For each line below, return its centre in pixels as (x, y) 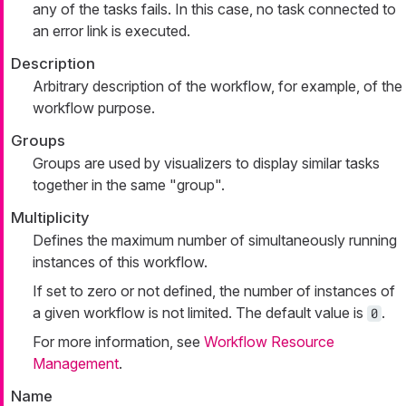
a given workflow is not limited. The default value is (200, 312)
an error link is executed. (111, 30)
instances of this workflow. (120, 261)
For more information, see (118, 341)
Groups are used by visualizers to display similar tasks (206, 163)
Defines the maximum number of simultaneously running (215, 240)
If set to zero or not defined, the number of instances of (214, 290)
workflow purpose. (94, 107)
